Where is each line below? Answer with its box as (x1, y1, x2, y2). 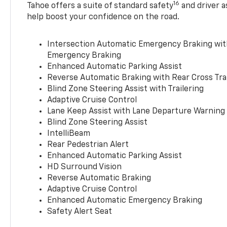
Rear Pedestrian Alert (47, 140, 129, 149)
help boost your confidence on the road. (27, 13, 180, 21)
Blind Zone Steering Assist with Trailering (47, 85, 204, 93)
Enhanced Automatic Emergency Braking (47, 196, 203, 205)
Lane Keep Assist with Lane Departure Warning (47, 107, 225, 116)
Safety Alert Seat (47, 207, 112, 216)
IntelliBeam (47, 129, 91, 138)
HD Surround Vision (47, 163, 122, 171)
